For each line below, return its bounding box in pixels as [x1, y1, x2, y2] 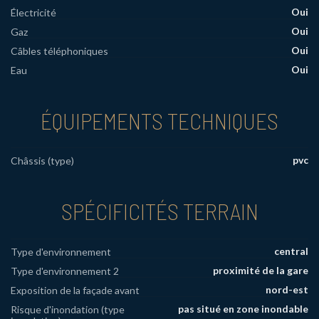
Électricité [11, 6, 56, 19]
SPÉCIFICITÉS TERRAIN [61, 197, 258, 225]
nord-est [266, 283, 308, 296]
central [274, 245, 308, 258]
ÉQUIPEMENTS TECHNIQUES [41, 106, 278, 134]
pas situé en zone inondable [178, 303, 308, 315]
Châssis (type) [11, 155, 74, 167]
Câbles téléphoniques [11, 44, 108, 57]
